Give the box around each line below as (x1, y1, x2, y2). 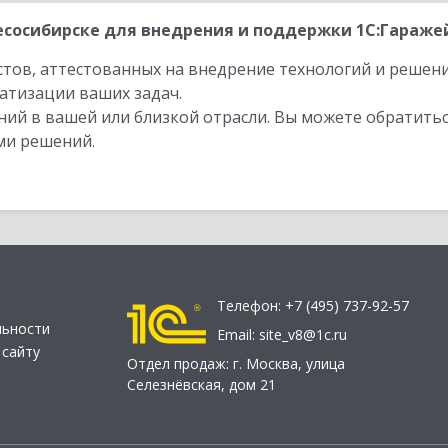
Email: (217, 325, 259, 345)
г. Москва (233, 354, 298, 374)
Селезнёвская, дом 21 (127, 375, 276, 395)
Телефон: (217, 296, 285, 316)
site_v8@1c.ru (259, 325, 347, 345)
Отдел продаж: (127, 354, 233, 374)
